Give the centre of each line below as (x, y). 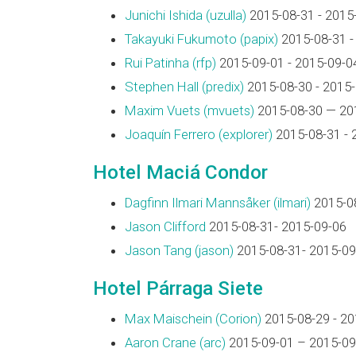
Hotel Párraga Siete (178, 288)
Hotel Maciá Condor (180, 172)
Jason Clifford (165, 226)
